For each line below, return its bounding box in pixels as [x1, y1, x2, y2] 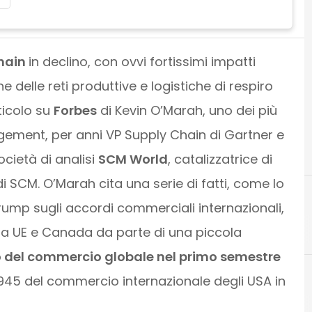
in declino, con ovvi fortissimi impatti [28, 52, 256, 70]
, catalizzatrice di [167, 150, 272, 168]
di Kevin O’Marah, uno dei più [96, 101, 277, 119]
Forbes [53, 101, 97, 119]
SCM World [97, 150, 168, 168]
